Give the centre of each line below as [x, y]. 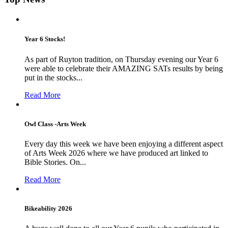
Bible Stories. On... [55, 162]
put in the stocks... [53, 77]
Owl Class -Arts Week [55, 124]
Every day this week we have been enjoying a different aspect [124, 144]
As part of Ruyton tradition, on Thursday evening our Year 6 [121, 59]
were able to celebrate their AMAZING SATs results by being [124, 68]
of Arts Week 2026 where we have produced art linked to [116, 153]
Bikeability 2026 [48, 209]
